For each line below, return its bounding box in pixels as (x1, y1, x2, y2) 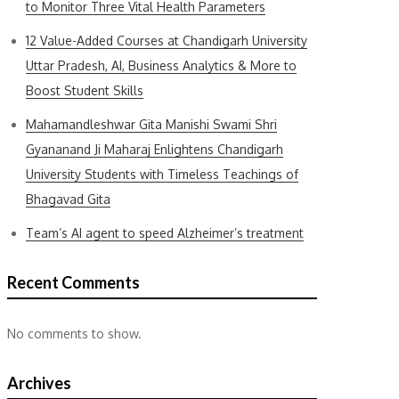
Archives (7, 373, 71, 393)
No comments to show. (7, 326, 142, 341)
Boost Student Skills (26, 83, 143, 98)
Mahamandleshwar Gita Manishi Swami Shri (26, 117, 277, 132)
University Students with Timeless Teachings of (26, 167, 298, 182)
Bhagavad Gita (26, 191, 110, 207)
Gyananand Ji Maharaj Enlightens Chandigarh (26, 142, 283, 157)
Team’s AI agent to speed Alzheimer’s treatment (26, 225, 304, 240)
